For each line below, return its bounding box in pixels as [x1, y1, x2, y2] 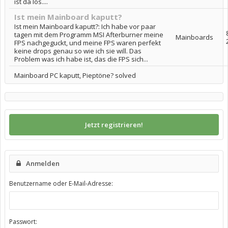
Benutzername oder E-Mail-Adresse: [9, 179, 113, 188]
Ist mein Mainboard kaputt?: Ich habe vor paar [14, 22, 156, 31]
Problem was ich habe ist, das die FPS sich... [14, 54, 148, 64]
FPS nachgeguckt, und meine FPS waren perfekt [14, 38, 161, 47]
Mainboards [176, 33, 213, 42]
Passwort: [9, 217, 37, 226]
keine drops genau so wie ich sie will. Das [14, 46, 141, 55]
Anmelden [26, 159, 60, 168]
